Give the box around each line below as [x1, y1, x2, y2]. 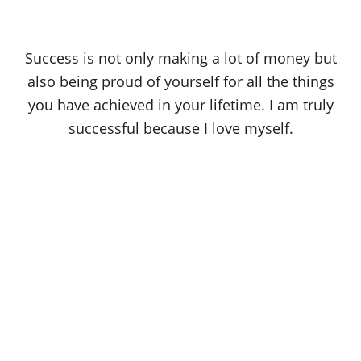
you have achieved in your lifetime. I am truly [27, 95, 334, 115]
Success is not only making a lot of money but [24, 48, 337, 68]
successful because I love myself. [68, 118, 293, 139]
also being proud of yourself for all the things [27, 72, 334, 92]
